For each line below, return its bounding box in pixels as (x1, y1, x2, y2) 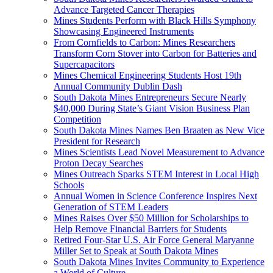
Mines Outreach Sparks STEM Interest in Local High (54, 168, 259, 179)
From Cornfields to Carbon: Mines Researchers (54, 37, 235, 48)
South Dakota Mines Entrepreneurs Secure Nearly (54, 91, 246, 102)
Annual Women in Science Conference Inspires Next (54, 190, 257, 201)
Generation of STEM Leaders (54, 201, 168, 212)
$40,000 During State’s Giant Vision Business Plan (54, 102, 250, 113)
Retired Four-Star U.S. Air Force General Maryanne (54, 234, 254, 245)
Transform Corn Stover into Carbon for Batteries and (54, 48, 257, 58)
